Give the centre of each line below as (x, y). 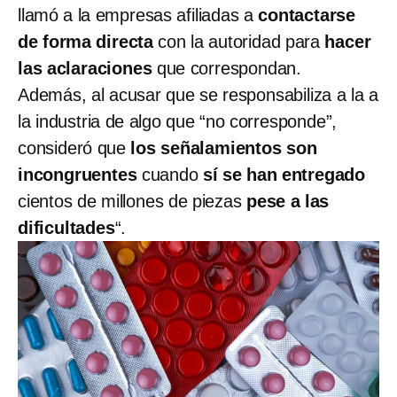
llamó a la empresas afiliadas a (138, 15)
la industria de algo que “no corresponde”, (178, 121)
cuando (170, 174)
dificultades (66, 227)
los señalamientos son (224, 148)
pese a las (288, 201)
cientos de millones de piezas (132, 201)
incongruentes (78, 174)
